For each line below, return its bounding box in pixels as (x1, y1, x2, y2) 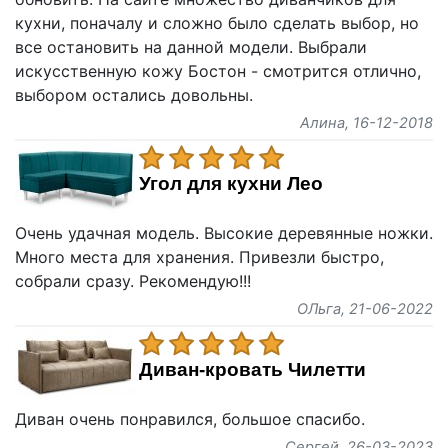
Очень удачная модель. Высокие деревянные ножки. (15, 222, 433, 243)
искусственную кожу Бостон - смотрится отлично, (15, 60, 421, 81)
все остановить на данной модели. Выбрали (15, 36, 367, 57)
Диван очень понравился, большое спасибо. (15, 408, 365, 429)
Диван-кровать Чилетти (139, 358, 366, 380)
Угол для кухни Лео (139, 172, 323, 194)
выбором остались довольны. (15, 84, 253, 105)
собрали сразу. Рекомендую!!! (15, 270, 251, 291)
